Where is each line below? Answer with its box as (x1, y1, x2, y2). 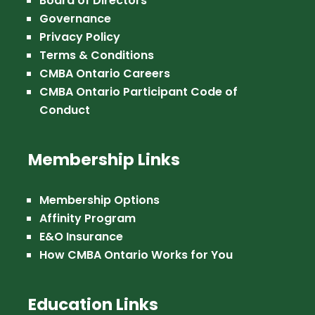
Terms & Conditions (39, 46, 155, 63)
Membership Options (39, 191, 160, 208)
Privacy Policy (39, 28, 121, 45)
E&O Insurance (39, 228, 124, 245)
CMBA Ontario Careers (39, 65, 171, 82)
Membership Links (28, 148, 181, 171)
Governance (39, 10, 112, 27)
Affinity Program (39, 210, 136, 226)
